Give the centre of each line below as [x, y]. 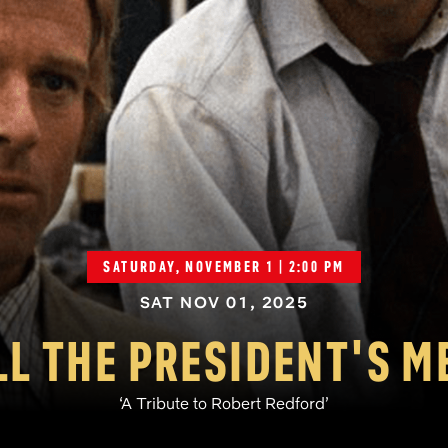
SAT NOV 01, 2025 [224, 302]
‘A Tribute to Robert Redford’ [224, 403]
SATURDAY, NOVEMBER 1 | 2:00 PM [224, 266]
